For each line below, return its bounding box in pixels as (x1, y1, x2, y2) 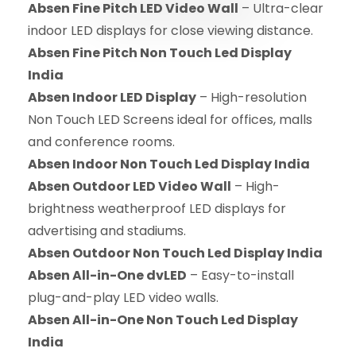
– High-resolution (196, 87, 307, 106)
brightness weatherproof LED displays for (28, 199, 286, 218)
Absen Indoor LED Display (28, 87, 196, 106)
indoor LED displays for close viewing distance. (28, 21, 313, 40)
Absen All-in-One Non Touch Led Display (28, 310, 298, 329)
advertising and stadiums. (28, 221, 186, 240)
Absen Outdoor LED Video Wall (28, 176, 231, 195)
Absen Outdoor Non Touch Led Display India (28, 243, 323, 262)
